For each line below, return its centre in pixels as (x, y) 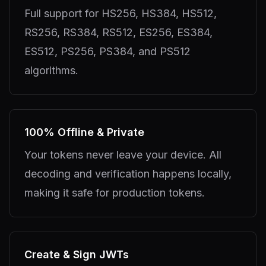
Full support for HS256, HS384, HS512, (121, 13)
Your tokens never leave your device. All (123, 154)
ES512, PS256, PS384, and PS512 (107, 51)
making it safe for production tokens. (115, 192)
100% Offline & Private (84, 132)
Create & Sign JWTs (77, 254)
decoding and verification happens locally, (128, 173)
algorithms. (51, 70)
